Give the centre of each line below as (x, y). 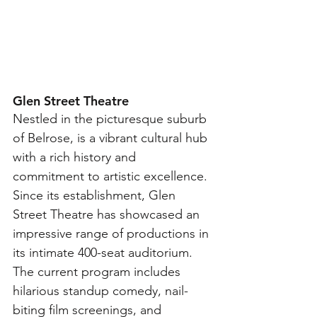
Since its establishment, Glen (96, 195)
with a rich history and (76, 157)
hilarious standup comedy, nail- (100, 291)
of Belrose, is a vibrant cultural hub (112, 138)
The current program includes (98, 272)
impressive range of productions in (113, 234)
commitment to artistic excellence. (112, 176)
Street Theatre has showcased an (108, 214)
